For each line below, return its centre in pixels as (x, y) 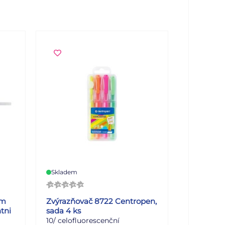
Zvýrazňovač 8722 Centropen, (101, 201)
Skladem (64, 172)
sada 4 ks (63, 210)
